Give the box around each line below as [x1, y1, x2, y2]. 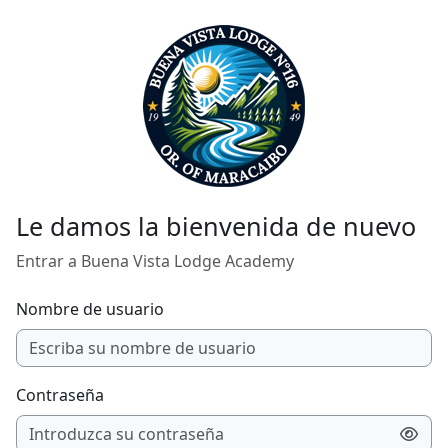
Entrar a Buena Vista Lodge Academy [16, 250, 294, 272]
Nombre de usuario [16, 298, 164, 320]
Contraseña [16, 384, 104, 406]
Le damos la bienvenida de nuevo [16, 209, 416, 243]
